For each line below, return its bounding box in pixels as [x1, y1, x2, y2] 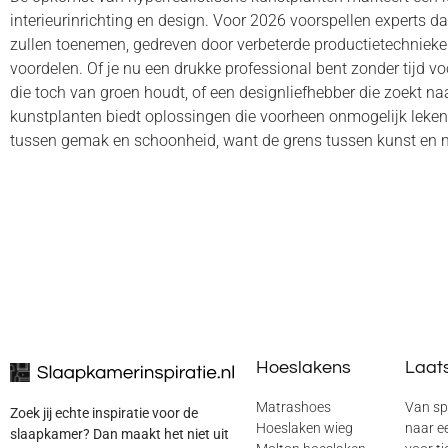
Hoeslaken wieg [256, 419, 354, 436]
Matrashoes [256, 398, 332, 415]
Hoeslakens [256, 357, 352, 377]
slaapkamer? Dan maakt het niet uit [10, 425, 229, 442]
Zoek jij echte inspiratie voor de [10, 404, 198, 421]
